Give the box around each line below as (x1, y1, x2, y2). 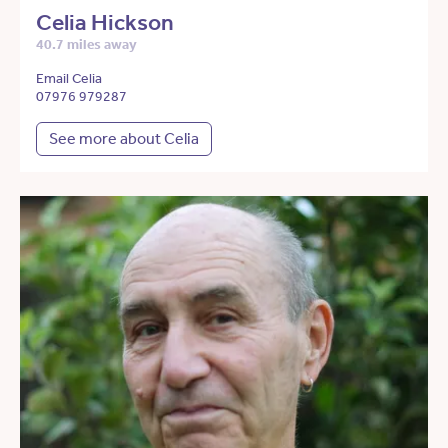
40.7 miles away (36, 36, 137, 54)
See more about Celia (49, 129, 199, 149)
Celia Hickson (36, 9, 174, 37)
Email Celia (36, 70, 102, 88)
